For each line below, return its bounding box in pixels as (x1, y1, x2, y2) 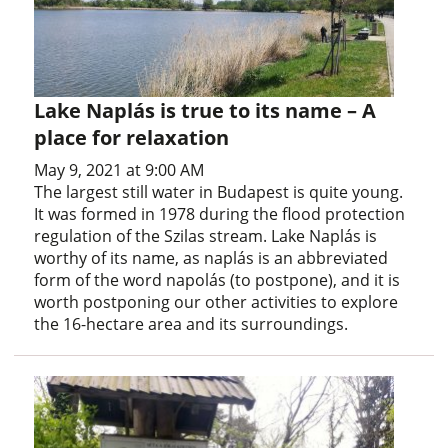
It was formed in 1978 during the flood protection (34, 203, 406, 226)
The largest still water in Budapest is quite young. (34, 181, 404, 204)
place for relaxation (34, 124, 230, 152)
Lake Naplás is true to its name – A (34, 97, 377, 125)
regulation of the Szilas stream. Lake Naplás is (34, 225, 378, 248)
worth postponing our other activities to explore (34, 291, 399, 314)
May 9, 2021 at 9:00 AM (34, 159, 205, 182)
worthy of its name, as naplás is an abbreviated (34, 247, 389, 270)
